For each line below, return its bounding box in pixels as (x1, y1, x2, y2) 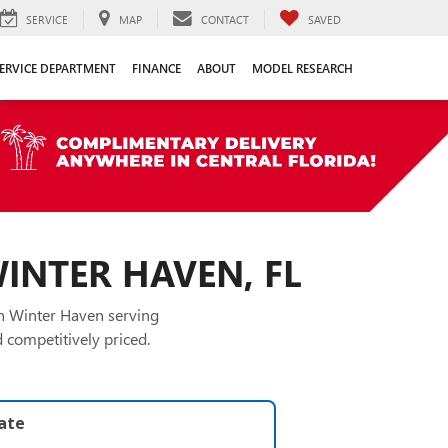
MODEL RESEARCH (252, 60, 353, 77)
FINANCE (132, 60, 181, 77)
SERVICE (26, 11, 68, 27)
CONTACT (201, 11, 249, 27)
